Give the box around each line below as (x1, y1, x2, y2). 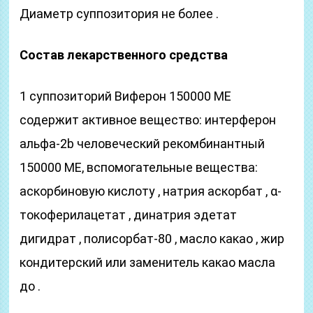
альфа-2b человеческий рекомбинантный (20, 136, 265, 151)
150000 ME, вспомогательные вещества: (20, 160, 259, 175)
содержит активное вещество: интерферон (20, 112, 277, 127)
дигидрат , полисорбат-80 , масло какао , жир (20, 231, 285, 246)
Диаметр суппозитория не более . (20, 6, 219, 21)
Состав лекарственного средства (20, 48, 228, 62)
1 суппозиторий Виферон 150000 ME (20, 89, 232, 103)
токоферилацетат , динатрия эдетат (20, 208, 238, 222)
